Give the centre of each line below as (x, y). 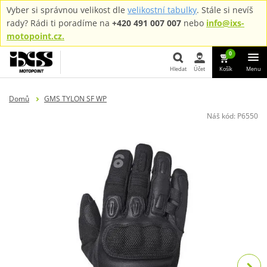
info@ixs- (225, 23)
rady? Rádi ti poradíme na (59, 23)
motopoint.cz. (35, 36)
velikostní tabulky (162, 10)
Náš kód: (222, 116)
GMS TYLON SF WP (75, 98)
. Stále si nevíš (225, 10)
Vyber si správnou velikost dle (67, 10)
